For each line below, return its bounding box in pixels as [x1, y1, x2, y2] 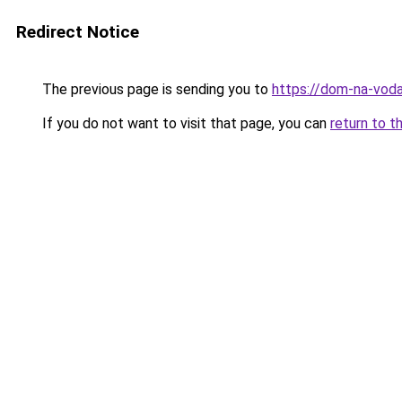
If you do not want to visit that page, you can [39, 115, 330, 132]
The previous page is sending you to [39, 81, 272, 98]
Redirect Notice [16, 22, 139, 42]
